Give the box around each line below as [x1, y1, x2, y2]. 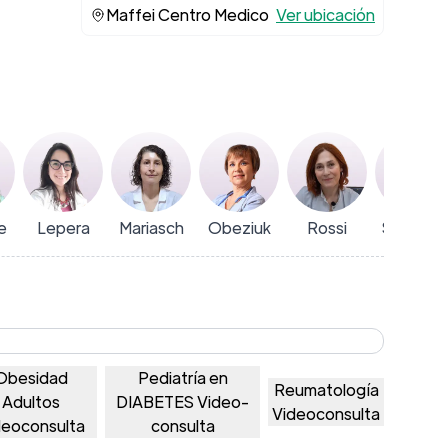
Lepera [36, 217, 90, 238]
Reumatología [273, 378, 379, 400]
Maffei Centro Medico [106, 3, 272, 25]
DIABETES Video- [116, 390, 250, 412]
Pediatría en [137, 366, 228, 388]
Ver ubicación [276, 3, 375, 25]
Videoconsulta [272, 402, 381, 424]
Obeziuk [207, 217, 271, 238]
